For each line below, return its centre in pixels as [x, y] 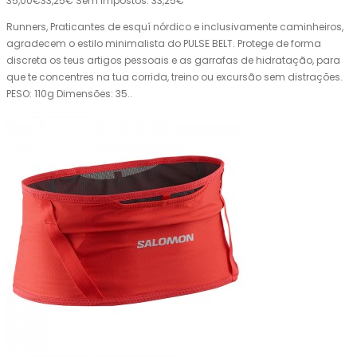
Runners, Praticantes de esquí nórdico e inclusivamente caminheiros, [175, 27]
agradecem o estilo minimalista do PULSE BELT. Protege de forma [164, 44]
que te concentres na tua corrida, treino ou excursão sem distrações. [175, 77]
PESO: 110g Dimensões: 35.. [69, 94]
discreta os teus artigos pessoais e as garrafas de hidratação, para [173, 61]
